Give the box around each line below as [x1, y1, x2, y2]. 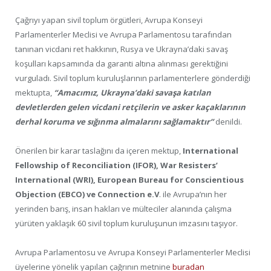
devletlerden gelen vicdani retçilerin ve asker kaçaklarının [15, 101, 246, 113]
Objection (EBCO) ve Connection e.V [15, 189, 159, 200]
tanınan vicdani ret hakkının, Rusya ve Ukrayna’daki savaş [15, 43, 228, 54]
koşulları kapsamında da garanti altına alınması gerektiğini [15, 57, 228, 69]
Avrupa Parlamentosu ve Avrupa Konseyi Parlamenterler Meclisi [15, 247, 250, 258]
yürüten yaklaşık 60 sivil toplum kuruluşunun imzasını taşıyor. [15, 218, 238, 229]
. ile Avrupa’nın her [159, 189, 227, 200]
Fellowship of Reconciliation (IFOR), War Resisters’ [15, 160, 218, 171]
